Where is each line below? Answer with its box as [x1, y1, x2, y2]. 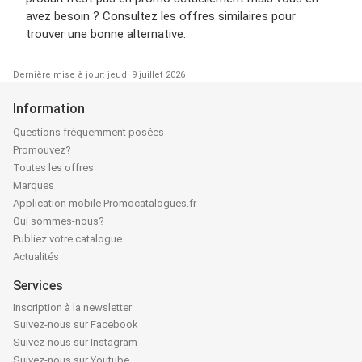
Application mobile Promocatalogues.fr [13, 196, 196, 209]
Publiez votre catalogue [13, 232, 122, 245]
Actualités [13, 250, 59, 263]
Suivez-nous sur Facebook [13, 318, 138, 330]
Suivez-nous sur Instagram [13, 335, 137, 348]
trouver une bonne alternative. [26, 26, 186, 41]
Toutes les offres [13, 161, 94, 174]
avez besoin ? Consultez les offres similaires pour [26, 8, 296, 23]
